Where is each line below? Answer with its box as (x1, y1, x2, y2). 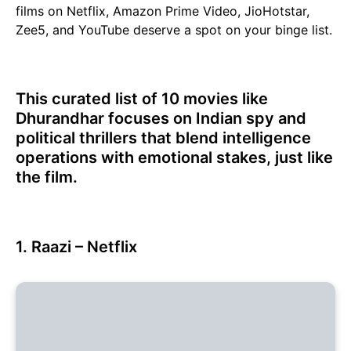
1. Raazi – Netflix (16, 237, 137, 257)
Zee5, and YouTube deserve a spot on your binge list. (16, 22, 332, 38)
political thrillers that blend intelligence (16, 128, 311, 148)
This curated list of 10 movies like (16, 89, 268, 109)
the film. (16, 168, 78, 187)
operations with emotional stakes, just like (16, 148, 333, 168)
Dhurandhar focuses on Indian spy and (16, 109, 306, 128)
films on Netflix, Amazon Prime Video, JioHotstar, (16, 3, 309, 20)
